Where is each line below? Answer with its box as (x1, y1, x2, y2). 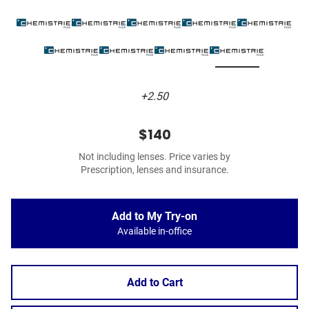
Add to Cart (126, 276, 183, 290)
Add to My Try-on (112, 210, 197, 223)
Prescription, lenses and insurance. (80, 164, 229, 177)
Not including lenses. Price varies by (79, 151, 230, 163)
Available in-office (117, 226, 192, 238)
